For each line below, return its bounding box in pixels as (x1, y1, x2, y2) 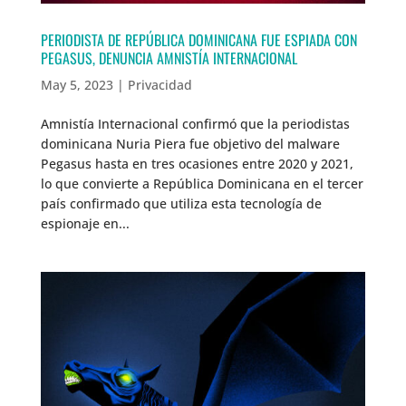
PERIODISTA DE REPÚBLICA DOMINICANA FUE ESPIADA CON (40, 28, 357, 51)
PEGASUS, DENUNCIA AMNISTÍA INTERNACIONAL (40, 46, 297, 69)
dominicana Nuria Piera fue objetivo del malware (40, 134, 340, 152)
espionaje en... (40, 214, 130, 232)
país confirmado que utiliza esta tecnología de (40, 194, 322, 212)
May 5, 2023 (40, 75, 113, 93)
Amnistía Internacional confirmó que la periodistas (40, 114, 350, 132)
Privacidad (127, 75, 192, 93)
